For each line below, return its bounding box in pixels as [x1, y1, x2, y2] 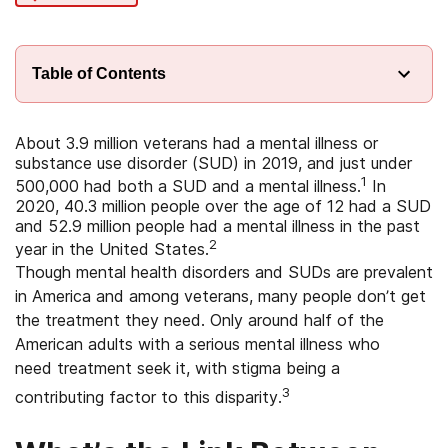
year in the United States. [15, 239, 209, 260]
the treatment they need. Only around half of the [15, 309, 384, 330]
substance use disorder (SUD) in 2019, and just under [15, 153, 412, 173]
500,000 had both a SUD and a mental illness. [15, 176, 361, 197]
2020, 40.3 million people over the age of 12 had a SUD [15, 196, 431, 217]
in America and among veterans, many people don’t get [15, 285, 426, 306]
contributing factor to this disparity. [15, 386, 282, 407]
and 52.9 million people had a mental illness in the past [15, 216, 420, 237]
